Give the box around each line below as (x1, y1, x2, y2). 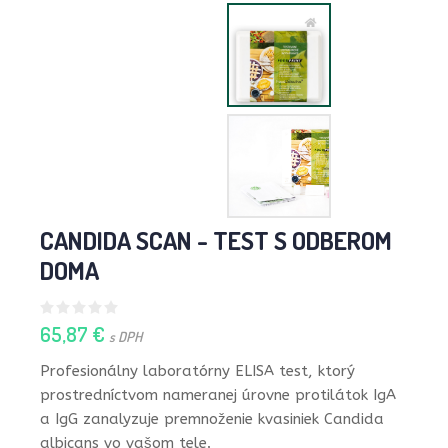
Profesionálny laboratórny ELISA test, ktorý (40, 362, 355, 380)
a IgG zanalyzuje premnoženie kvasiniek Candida (40, 410, 384, 428)
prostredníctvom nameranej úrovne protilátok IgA (40, 386, 396, 404)
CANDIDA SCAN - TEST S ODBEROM (40, 224, 392, 256)
